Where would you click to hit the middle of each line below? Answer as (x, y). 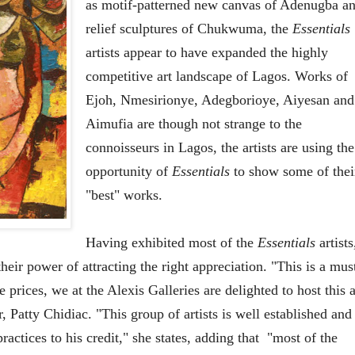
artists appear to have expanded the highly (206, 53)
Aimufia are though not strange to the (193, 124)
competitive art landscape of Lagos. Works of (216, 76)
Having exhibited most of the (171, 243)
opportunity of (128, 172)
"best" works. (124, 195)
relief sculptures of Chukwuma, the (189, 29)
